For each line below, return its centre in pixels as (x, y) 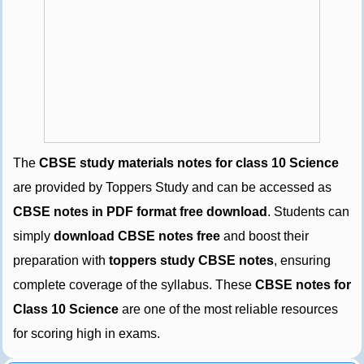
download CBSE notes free (137, 236)
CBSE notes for (303, 284)
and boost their (264, 236)
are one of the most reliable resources (228, 309)
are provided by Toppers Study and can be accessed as (172, 187)
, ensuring (302, 260)
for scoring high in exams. (87, 333)
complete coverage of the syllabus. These (134, 284)
